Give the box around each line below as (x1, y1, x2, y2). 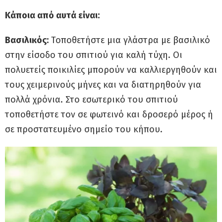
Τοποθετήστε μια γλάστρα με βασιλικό (49, 35, 210, 46)
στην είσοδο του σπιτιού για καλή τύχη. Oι (5, 50, 182, 61)
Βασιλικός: (5, 35, 49, 46)
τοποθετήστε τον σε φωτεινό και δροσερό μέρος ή (5, 109, 213, 120)
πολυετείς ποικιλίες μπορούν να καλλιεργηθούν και (5, 64, 217, 76)
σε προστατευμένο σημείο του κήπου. (5, 124, 163, 135)
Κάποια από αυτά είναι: (5, 10, 100, 21)
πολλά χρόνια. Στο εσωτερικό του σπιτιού (5, 94, 178, 106)
